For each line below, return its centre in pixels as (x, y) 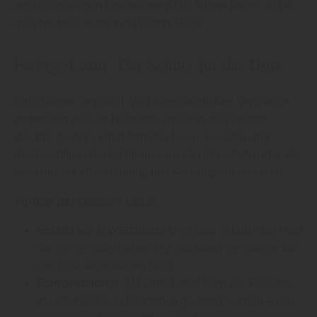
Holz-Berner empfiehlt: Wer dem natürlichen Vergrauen (151, 101)
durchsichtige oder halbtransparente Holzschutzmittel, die (158, 154)
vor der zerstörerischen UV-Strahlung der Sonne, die (168, 248)
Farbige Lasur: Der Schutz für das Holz (148, 64)
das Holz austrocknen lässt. (106, 265)
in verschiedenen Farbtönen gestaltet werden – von (165, 301)
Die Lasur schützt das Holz (234, 230)
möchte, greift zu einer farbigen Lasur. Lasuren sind (142, 137)
